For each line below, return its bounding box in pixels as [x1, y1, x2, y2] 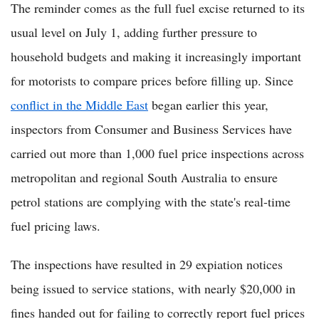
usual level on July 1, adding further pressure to [11, 23, 257, 41]
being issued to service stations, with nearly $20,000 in [11, 280, 296, 298]
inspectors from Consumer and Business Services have [11, 120, 292, 138]
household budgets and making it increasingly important [11, 48, 301, 66]
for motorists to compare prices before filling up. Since [11, 72, 293, 90]
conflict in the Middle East [11, 96, 148, 114]
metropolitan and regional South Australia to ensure [11, 169, 278, 187]
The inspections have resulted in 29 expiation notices [11, 256, 283, 273]
